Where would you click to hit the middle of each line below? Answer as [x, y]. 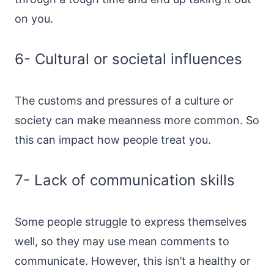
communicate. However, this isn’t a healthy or [133, 261]
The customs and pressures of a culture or [124, 101]
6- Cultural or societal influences [128, 59]
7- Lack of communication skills [125, 180]
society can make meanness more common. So [137, 120]
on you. [34, 19]
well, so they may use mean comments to [122, 241]
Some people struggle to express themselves [131, 222]
